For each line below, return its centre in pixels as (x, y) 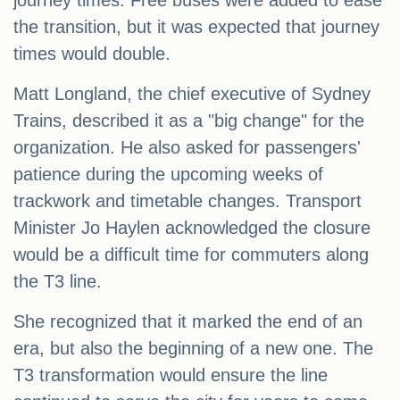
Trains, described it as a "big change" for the (189, 121)
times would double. (92, 54)
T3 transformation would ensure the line (171, 375)
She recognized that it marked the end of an (188, 322)
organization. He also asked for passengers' (187, 148)
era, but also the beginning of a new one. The (193, 349)
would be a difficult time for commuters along (191, 255)
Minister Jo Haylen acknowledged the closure (192, 228)
